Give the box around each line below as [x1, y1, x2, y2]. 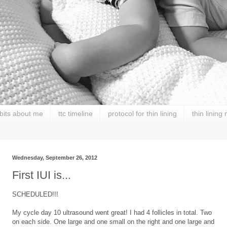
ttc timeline [58, 109, 93, 118]
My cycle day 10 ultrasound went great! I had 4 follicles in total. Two [12, 209, 212, 217]
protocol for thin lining [108, 109, 177, 118]
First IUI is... [12, 169, 71, 182]
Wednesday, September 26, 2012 [12, 154, 97, 161]
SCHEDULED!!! [12, 191, 58, 199]
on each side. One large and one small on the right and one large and [12, 218, 214, 226]
